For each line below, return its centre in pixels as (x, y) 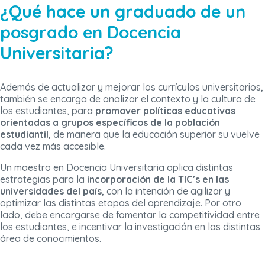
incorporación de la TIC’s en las (157, 180)
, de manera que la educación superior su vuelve (154, 135)
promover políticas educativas (165, 111)
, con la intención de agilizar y (166, 191)
